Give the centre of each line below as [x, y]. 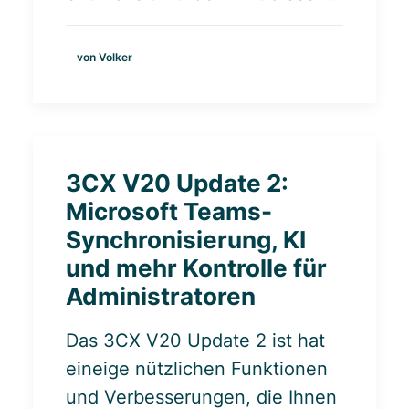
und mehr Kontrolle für [196, 268]
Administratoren [161, 296]
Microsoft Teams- [169, 211]
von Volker [105, 57]
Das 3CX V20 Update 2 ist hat [195, 341]
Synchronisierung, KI [186, 240]
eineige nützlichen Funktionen [197, 369]
